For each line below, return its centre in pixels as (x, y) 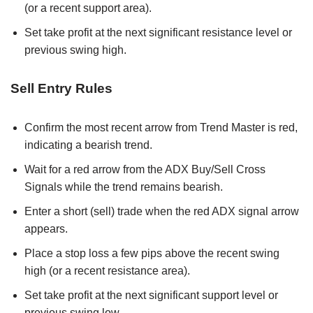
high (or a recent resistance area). (107, 271)
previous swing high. (75, 50)
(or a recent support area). (88, 8)
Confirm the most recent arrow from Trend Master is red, (161, 128)
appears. (46, 229)
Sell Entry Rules (61, 89)
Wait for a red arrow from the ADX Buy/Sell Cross (145, 170)
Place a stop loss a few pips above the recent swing (152, 254)
